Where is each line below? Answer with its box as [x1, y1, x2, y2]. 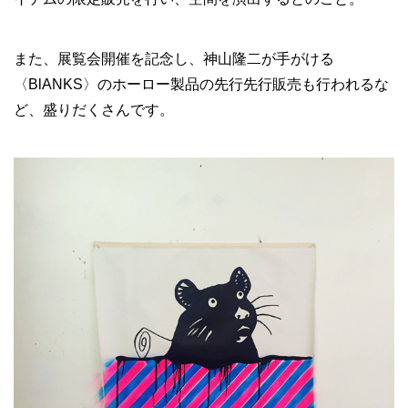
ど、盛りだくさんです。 [14, 102, 174, 118]
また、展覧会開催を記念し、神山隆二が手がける [14, 51, 334, 67]
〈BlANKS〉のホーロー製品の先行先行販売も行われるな [14, 76, 389, 93]
